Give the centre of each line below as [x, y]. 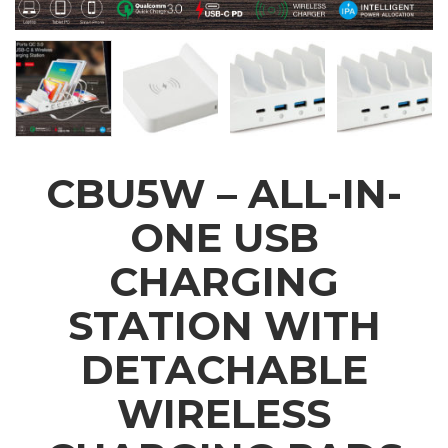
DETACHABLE [224, 370]
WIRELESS [224, 414]
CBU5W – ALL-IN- [224, 194]
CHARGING [224, 282]
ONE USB [224, 238]
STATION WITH [224, 326]
